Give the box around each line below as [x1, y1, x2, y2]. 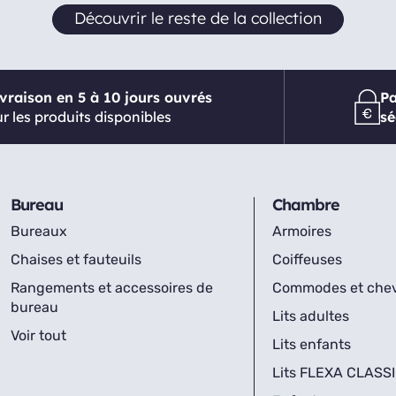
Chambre [271, 194, 339, 215]
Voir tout [11, 327, 66, 344]
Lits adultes [271, 308, 349, 324]
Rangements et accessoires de [11, 279, 213, 296]
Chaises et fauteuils [11, 251, 141, 268]
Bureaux [11, 223, 67, 240]
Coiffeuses [271, 251, 342, 268]
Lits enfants [271, 336, 351, 353]
